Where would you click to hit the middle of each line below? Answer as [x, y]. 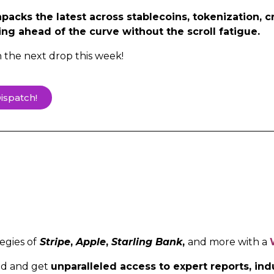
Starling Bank [147, 242]
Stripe [54, 242]
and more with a [229, 242]
